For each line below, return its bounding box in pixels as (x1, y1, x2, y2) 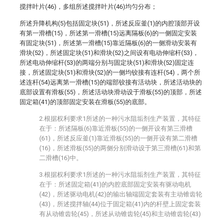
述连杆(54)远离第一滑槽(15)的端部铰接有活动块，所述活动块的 (20, 79, 202, 86)
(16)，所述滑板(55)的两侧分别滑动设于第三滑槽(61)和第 (39, 144, 201, 152)
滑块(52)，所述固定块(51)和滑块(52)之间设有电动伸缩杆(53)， (20, 49, 199, 56)
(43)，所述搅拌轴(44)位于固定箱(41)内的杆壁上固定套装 (39, 200, 201, 208)
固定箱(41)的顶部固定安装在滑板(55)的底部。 (20, 98, 151, 106)
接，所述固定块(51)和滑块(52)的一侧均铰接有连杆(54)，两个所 (20, 69, 200, 76)
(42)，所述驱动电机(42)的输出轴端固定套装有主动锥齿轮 (39, 191, 202, 198)
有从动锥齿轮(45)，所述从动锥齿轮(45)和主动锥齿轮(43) (39, 210, 201, 218)
